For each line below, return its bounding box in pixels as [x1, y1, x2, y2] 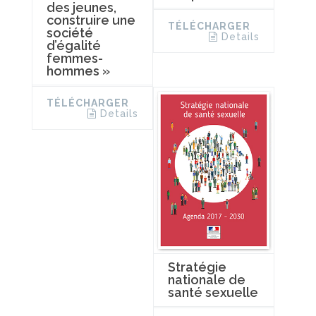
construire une [47, 12, 135, 28]
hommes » [47, 63, 110, 78]
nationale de [167, 272, 245, 287]
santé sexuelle [167, 284, 258, 300]
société [47, 25, 93, 40]
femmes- [47, 50, 103, 66]
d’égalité [47, 37, 101, 53]
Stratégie [167, 259, 226, 274]
